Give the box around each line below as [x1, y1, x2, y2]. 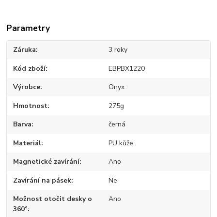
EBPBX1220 [108, 63, 145, 73]
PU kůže [108, 138, 133, 148]
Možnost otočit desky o [13, 194, 93, 204]
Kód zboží [13, 63, 46, 73]
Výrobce [13, 82, 41, 92]
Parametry [6, 22, 50, 34]
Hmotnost [13, 101, 48, 110]
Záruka [13, 45, 36, 55]
